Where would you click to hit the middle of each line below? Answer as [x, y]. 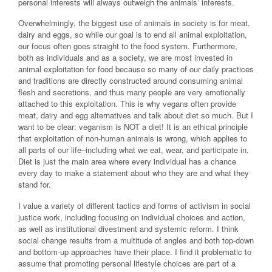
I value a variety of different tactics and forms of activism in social [134, 205]
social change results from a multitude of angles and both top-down [136, 240]
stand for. [35, 185]
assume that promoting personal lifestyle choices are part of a [127, 263]
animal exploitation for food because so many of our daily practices [136, 69]
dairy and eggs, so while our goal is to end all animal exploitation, [133, 35]
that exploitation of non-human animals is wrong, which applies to [133, 138]
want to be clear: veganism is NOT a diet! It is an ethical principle [133, 127]
